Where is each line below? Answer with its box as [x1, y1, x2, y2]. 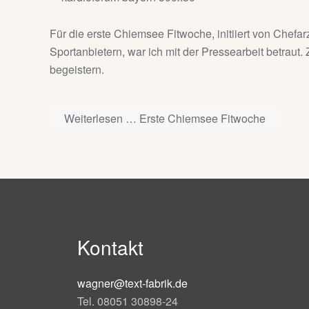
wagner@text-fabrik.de [77, 275, 188, 291]
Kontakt [77, 233, 143, 261]
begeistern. [50, 61, 104, 77]
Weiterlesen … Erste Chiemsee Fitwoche [64, 110, 266, 126]
